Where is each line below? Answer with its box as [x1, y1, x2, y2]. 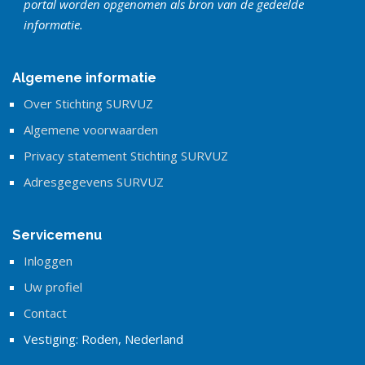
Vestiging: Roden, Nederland [24, 331, 183, 347]
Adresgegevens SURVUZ [24, 174, 164, 190]
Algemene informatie [12, 69, 156, 86]
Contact [24, 305, 67, 321]
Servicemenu [12, 226, 102, 243]
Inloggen [24, 253, 73, 269]
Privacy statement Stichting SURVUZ [24, 147, 228, 164]
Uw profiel [24, 279, 82, 295]
